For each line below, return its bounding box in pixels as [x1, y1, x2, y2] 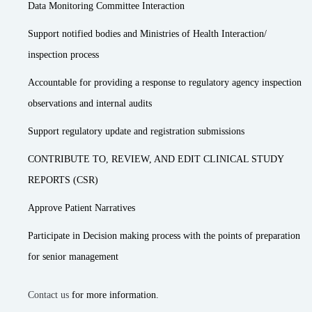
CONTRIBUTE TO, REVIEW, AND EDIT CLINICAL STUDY [28, 154, 283, 164]
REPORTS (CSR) [28, 175, 98, 185]
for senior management [28, 251, 118, 262]
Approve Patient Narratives [28, 203, 135, 213]
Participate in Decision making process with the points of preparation [28, 231, 300, 241]
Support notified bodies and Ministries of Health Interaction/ [28, 29, 267, 39]
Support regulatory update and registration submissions [28, 126, 244, 136]
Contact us [28, 290, 69, 300]
